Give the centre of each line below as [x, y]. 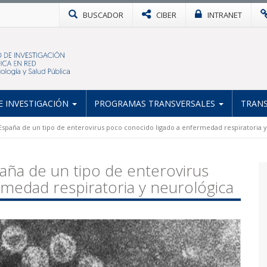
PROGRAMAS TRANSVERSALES [156, 103]
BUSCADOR [103, 15]
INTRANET [225, 15]
